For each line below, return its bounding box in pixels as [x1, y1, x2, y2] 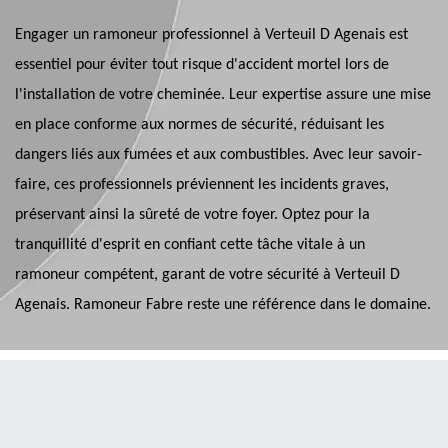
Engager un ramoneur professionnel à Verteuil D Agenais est [15, 27, 408, 43]
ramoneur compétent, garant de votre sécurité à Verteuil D [15, 267, 400, 283]
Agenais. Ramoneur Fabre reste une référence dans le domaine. [15, 297, 431, 313]
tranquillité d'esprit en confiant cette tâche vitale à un [15, 237, 365, 253]
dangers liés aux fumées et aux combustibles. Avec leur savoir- [15, 147, 422, 163]
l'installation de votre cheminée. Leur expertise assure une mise [15, 87, 431, 103]
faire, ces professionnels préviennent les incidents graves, [15, 177, 389, 193]
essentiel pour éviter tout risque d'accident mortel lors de [15, 57, 389, 73]
